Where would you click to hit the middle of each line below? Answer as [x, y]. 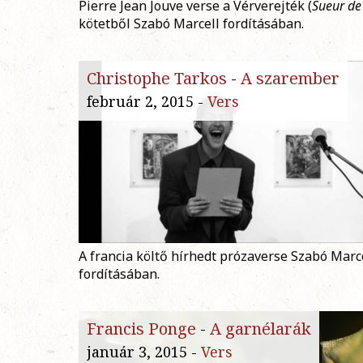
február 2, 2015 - [147, 102]
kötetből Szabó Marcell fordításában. [191, 24]
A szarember [290, 79]
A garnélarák [261, 329]
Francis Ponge [141, 329]
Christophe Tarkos [157, 79]
